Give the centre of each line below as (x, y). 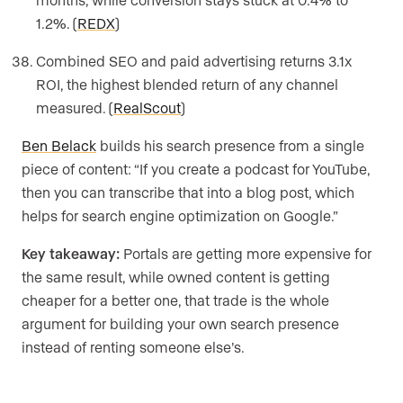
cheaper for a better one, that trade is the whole (175, 300)
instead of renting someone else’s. (133, 347)
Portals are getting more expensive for (246, 254)
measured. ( (75, 108)
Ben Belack (59, 146)
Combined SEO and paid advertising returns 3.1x (194, 61)
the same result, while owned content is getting (176, 277)
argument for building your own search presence (180, 324)
